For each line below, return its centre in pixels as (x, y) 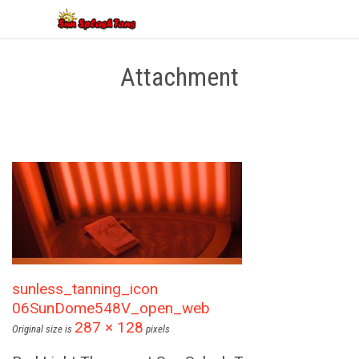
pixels (157, 329)
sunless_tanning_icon (85, 289)
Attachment (179, 77)
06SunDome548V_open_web (111, 309)
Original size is (43, 329)
